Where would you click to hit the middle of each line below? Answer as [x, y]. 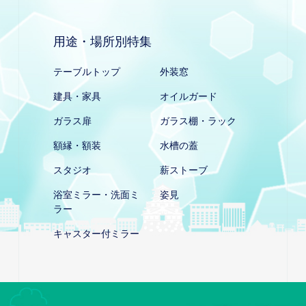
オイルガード [189, 96]
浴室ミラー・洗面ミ [96, 195]
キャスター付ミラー [96, 234]
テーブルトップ [87, 72]
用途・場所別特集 [102, 42]
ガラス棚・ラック [198, 121]
